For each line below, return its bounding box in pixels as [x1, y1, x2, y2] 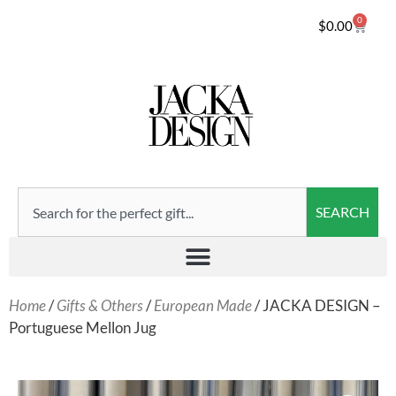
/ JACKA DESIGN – [252, 296, 380, 316]
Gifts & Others [57, 296, 143, 316]
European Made [154, 296, 252, 316]
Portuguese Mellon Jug [9, 318, 156, 338]
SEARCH [316, 203, 369, 221]
